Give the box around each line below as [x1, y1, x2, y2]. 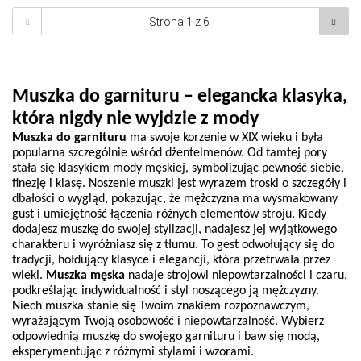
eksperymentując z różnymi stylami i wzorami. [12, 345, 257, 359]
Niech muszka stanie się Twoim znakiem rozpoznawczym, [12, 299, 309, 313]
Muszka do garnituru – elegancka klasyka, [12, 86, 347, 106]
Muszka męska [46, 268, 128, 282]
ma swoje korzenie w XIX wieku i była [130, 131, 323, 144]
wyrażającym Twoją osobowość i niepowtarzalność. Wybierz [12, 314, 324, 328]
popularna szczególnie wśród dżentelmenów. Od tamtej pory [12, 146, 327, 160]
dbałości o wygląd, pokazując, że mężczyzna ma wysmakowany [12, 192, 338, 205]
